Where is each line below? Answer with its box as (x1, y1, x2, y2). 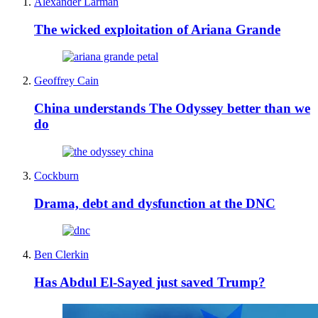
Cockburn (34, 169, 79, 182)
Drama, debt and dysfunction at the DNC (34, 195, 275, 211)
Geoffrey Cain (34, 75, 99, 87)
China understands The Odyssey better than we (34, 101, 310, 116)
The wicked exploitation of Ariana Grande (34, 21, 280, 37)
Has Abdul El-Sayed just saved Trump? (34, 274, 265, 290)
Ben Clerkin (34, 248, 89, 261)
